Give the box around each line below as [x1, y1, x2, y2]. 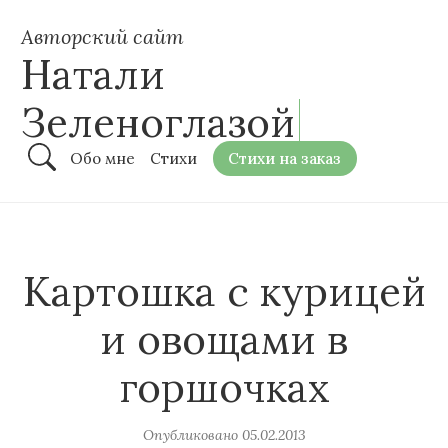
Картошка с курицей [22, 265, 426, 317]
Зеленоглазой [21, 97, 295, 148]
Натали [21, 49, 165, 100]
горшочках [118, 361, 330, 413]
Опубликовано [142, 426, 238, 445]
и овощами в [100, 313, 348, 365]
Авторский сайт [21, 24, 184, 50]
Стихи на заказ [228, 149, 342, 168]
